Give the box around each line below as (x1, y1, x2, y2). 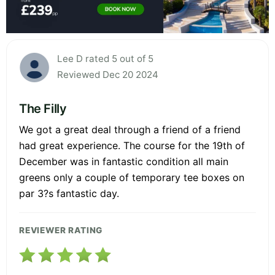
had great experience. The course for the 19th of (19, 139, 245, 152)
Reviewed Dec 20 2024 (57, 68, 158, 80)
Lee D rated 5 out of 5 (57, 52, 153, 64)
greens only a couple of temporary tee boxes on (19, 171, 244, 184)
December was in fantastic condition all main (19, 155, 228, 168)
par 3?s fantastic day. (19, 187, 119, 199)
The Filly (19, 101, 67, 116)
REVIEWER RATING (19, 225, 103, 235)
